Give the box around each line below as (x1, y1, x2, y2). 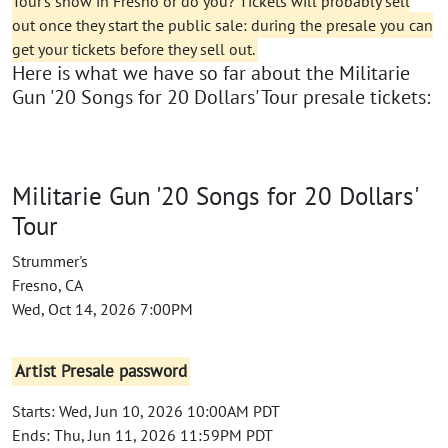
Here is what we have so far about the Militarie (12, 59, 410, 86)
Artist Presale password (15, 360, 188, 383)
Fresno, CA (12, 274, 83, 295)
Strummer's (12, 250, 88, 271)
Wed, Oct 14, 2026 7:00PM (12, 298, 193, 319)
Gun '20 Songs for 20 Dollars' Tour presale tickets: (12, 83, 430, 110)
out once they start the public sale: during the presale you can (12, 14, 433, 35)
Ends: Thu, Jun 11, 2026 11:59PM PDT (12, 424, 273, 445)
